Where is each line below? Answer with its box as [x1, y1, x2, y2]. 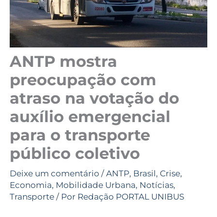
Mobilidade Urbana [56, 180, 136, 190]
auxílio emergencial [10, 107, 170, 126]
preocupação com [10, 70, 156, 89]
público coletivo [10, 143, 140, 163]
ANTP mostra [10, 51, 117, 71]
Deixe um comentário [10, 168, 99, 178]
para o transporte [10, 125, 150, 144]
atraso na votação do [10, 88, 179, 108]
